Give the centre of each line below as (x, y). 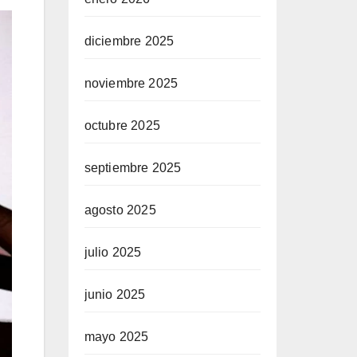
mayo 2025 (116, 337)
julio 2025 (113, 252)
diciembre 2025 (129, 41)
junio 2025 (115, 294)
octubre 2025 (122, 126)
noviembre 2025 (131, 83)
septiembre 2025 (133, 168)
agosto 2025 (120, 210)
